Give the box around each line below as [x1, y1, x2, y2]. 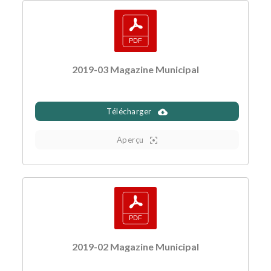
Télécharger [106, 106, 152, 116]
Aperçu [116, 134, 144, 145]
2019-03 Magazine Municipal [72, 63, 199, 75]
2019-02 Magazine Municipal [72, 240, 199, 252]
